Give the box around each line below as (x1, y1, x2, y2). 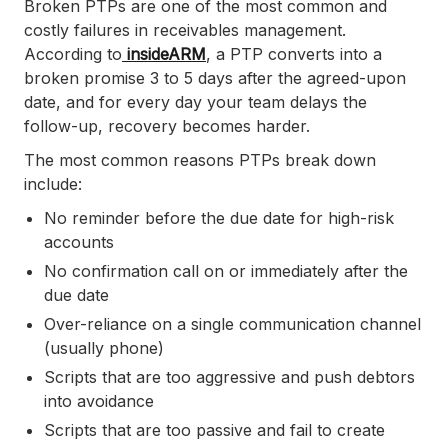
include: (24, 174, 82, 195)
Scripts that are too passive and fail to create (44, 420, 385, 441)
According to (24, 44, 122, 65)
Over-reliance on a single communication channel (44, 314, 421, 335)
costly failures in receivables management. (24, 20, 346, 41)
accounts (44, 232, 114, 253)
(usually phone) (44, 338, 164, 359)
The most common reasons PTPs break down (24, 150, 376, 171)
